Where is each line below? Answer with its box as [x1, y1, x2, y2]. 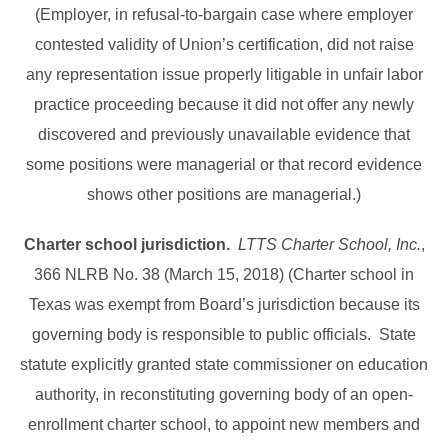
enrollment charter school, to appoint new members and [28, 416, 420, 434]
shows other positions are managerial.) [87, 186, 361, 204]
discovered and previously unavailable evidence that [38, 126, 410, 144]
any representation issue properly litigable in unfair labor [25, 66, 423, 84]
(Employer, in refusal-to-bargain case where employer [35, 6, 413, 24]
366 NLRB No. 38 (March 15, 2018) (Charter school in [34, 266, 414, 284]
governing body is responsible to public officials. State [32, 326, 416, 344]
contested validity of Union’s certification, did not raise [34, 36, 414, 54]
